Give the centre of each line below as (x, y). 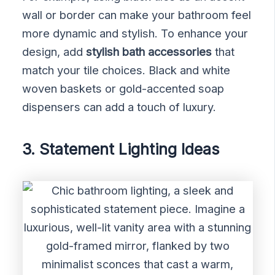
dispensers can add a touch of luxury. (119, 107)
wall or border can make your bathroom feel (137, 15)
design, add (54, 52)
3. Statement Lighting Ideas (121, 149)
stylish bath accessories (149, 52)
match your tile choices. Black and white (126, 70)
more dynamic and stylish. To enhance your (135, 33)
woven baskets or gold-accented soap (123, 89)
